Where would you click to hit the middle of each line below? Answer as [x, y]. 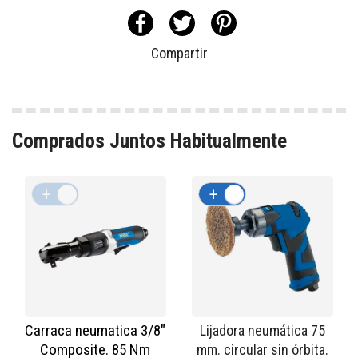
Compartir [179, 54]
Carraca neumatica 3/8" [95, 331]
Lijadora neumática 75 [262, 331]
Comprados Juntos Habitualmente [149, 140]
